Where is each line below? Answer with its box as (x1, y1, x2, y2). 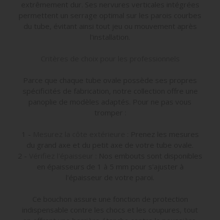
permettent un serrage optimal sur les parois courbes (19, 10, 201, 20)
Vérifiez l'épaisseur (29, 150, 93, 161)
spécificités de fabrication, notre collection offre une (22, 85, 198, 96)
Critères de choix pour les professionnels (40, 53, 180, 63)
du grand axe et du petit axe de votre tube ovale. (27, 139, 193, 150)
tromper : (94, 107, 126, 117)
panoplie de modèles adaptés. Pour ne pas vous (28, 96, 192, 107)
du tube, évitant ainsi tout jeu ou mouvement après (23, 21, 197, 31)
